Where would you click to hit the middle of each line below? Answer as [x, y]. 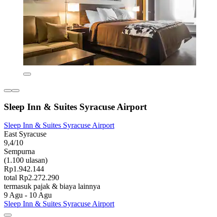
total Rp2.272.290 [31, 178]
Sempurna [19, 152]
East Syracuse [25, 134]
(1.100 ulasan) [26, 160]
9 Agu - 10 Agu [28, 195]
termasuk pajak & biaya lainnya [52, 186]
